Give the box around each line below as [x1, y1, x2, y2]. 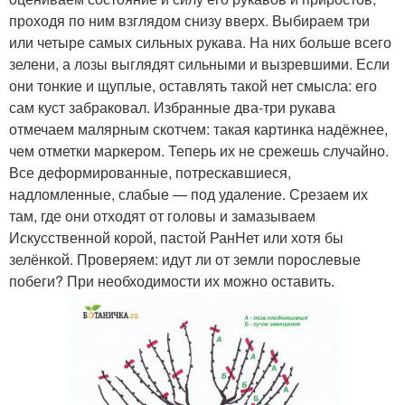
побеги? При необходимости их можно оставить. [9, 270, 334, 292]
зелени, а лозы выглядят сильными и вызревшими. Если [9, 53, 390, 75]
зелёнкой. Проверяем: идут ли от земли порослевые [9, 249, 361, 270]
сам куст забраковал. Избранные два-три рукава [9, 97, 335, 118]
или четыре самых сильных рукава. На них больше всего [9, 32, 391, 53]
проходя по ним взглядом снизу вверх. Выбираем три [9, 10, 370, 32]
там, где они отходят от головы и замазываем [9, 205, 316, 227]
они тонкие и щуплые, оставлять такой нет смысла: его [9, 75, 377, 97]
